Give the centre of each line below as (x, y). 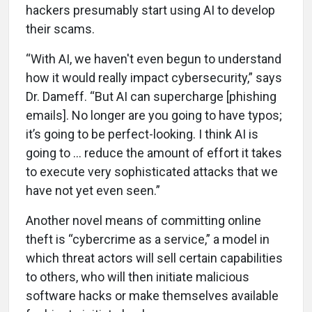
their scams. (60, 29)
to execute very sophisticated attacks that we (152, 171)
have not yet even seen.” (94, 190)
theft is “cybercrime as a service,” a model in (148, 239)
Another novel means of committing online (143, 220)
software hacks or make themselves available (152, 295)
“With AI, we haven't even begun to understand (154, 58)
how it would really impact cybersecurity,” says (154, 77)
